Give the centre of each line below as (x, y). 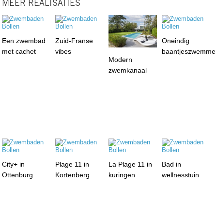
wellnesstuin (180, 175)
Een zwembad (24, 40)
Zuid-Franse (74, 40)
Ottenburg (18, 175)
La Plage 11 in (130, 164)
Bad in (171, 164)
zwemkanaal (127, 70)
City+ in (14, 164)
